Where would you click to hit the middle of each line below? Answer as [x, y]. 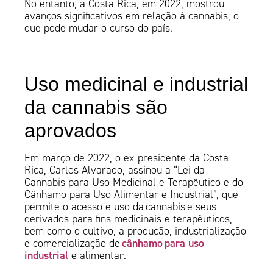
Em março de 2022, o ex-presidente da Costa [127, 158]
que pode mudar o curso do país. [102, 28]
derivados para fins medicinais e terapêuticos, [129, 219]
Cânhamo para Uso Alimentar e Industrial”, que [132, 195]
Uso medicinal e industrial [136, 84]
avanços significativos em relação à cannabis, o [132, 16]
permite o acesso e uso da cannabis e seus [121, 207]
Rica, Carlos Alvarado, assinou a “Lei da [115, 170]
